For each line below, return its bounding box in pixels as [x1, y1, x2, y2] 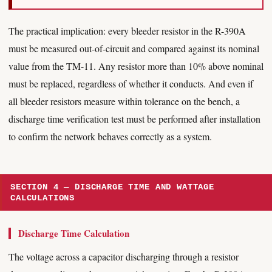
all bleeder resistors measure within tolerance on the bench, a [8, 95, 240, 107]
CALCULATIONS [10, 193, 75, 203]
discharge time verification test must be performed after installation [8, 112, 260, 125]
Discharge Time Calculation [18, 226, 129, 240]
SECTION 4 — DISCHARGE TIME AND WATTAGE [10, 182, 214, 192]
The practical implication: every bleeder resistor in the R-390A [8, 24, 246, 37]
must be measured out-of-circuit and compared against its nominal [8, 42, 259, 55]
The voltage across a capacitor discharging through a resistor [8, 250, 239, 263]
